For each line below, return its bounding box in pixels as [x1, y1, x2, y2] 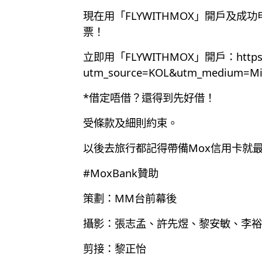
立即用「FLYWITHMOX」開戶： [83, 49, 236, 64]
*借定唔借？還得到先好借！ [83, 89, 215, 105]
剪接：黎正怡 [83, 240, 146, 256]
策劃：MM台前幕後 [83, 190, 177, 205]
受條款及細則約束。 [83, 115, 178, 130]
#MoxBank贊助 [83, 165, 158, 180]
